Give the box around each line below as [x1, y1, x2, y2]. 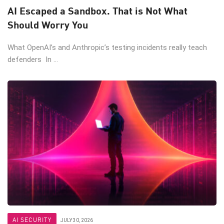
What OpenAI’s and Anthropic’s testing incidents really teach [7, 43, 207, 52]
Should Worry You [7, 17, 88, 32]
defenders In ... [7, 55, 58, 64]
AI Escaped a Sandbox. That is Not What [7, 3, 187, 18]
